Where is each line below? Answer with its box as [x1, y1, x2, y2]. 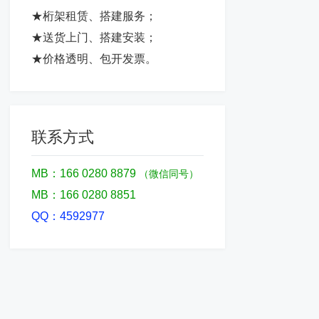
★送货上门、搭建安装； [31, 31, 157, 43]
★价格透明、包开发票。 [31, 53, 157, 65]
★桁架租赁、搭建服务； [31, 10, 157, 22]
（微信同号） [138, 168, 199, 179]
